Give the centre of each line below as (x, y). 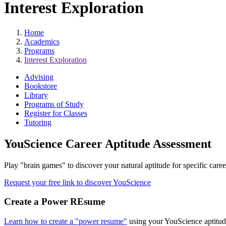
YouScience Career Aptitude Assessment (108, 144)
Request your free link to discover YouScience (77, 182)
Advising (39, 77)
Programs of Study (54, 104)
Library (36, 95)
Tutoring (38, 122)
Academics (42, 41)
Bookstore (41, 86)
